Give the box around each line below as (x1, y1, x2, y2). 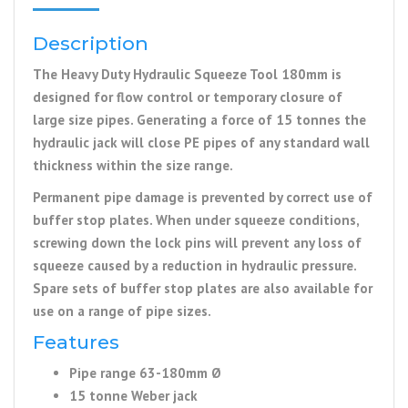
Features (33, 331, 119, 354)
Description (33, 32, 148, 56)
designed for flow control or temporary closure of (33, 88, 342, 107)
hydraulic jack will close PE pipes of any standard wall (33, 134, 370, 152)
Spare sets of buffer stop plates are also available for (33, 280, 372, 298)
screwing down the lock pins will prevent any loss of (33, 234, 362, 252)
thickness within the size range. (33, 157, 233, 175)
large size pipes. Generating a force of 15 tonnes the (33, 111, 366, 129)
